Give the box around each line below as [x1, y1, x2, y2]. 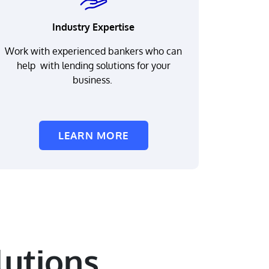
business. [72, 74, 115, 86]
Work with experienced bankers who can [5, 45, 183, 57]
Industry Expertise [52, 21, 135, 33]
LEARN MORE [58, 129, 130, 142]
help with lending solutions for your [16, 59, 171, 71]
